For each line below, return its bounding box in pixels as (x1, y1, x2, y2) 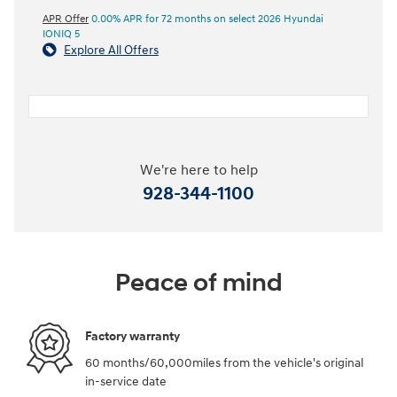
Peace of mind (114, 267, 283, 299)
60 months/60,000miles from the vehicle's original (85, 354, 363, 370)
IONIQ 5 (43, 27, 80, 41)
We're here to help (139, 161, 258, 179)
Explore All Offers (64, 42, 159, 58)
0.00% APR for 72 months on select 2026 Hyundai (89, 12, 323, 26)
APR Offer (43, 12, 89, 26)
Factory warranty (85, 329, 180, 345)
